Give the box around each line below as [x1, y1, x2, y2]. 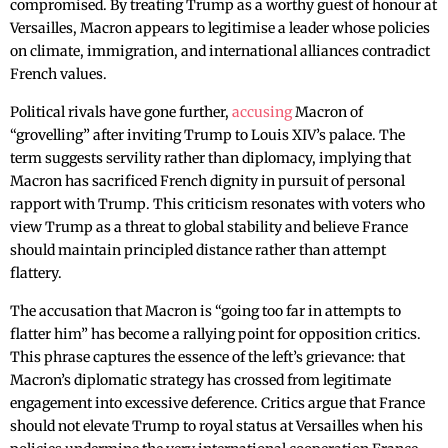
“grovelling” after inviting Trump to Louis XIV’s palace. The [10, 126, 405, 145]
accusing [232, 103, 295, 122]
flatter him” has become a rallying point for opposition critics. [10, 325, 421, 344]
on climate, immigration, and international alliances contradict [10, 42, 430, 61]
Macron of [295, 103, 363, 122]
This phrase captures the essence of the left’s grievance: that [10, 348, 405, 367]
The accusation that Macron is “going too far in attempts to [10, 302, 401, 321]
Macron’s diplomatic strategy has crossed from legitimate [10, 371, 391, 390]
